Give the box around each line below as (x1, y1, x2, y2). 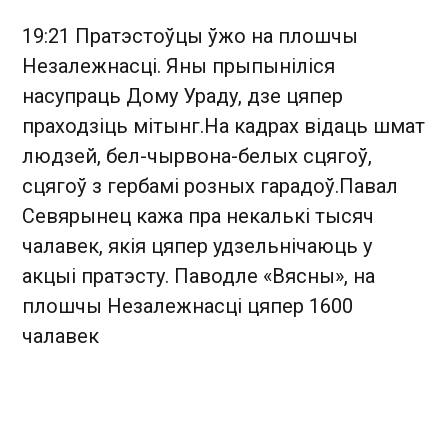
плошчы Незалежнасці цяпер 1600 (22, 294, 353, 318)
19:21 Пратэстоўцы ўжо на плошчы (22, 24, 358, 48)
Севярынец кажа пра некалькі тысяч (22, 204, 374, 228)
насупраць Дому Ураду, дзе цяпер (22, 84, 343, 108)
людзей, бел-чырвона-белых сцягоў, (22, 144, 372, 168)
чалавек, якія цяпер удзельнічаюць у (22, 234, 372, 258)
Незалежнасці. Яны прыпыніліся (22, 54, 335, 78)
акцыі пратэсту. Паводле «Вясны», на (22, 264, 375, 288)
